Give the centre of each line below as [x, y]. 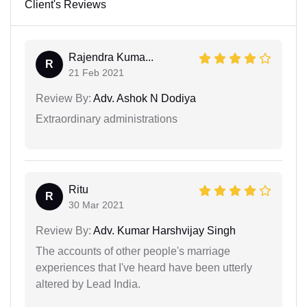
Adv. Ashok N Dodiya [144, 98]
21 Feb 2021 [96, 72]
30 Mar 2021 [96, 205]
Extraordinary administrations [107, 119]
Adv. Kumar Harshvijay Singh [163, 230]
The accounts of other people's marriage [133, 251]
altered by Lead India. [88, 284]
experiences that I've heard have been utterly [144, 267]
